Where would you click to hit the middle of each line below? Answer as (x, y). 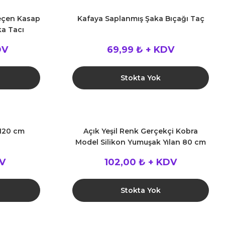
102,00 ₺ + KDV (141, 162)
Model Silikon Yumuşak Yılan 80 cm (141, 142)
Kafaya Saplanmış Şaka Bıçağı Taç (141, 19)
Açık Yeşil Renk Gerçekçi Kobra (141, 131)
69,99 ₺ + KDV (141, 50)
